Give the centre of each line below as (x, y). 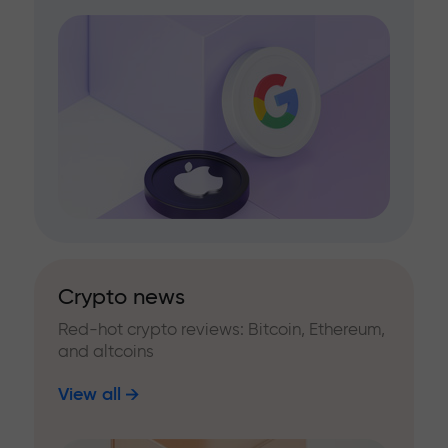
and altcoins (106, 351)
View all (89, 394)
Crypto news (121, 296)
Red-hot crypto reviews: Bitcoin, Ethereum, (221, 329)
